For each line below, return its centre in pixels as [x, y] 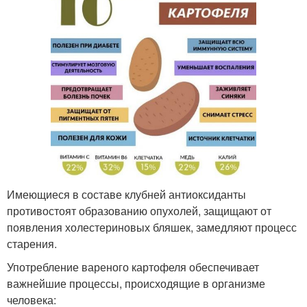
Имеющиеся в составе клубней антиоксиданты [126, 194]
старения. [32, 243]
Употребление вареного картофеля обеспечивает [133, 267]
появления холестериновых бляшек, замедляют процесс [152, 227]
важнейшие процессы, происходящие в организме [136, 283]
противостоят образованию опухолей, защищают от [139, 210]
